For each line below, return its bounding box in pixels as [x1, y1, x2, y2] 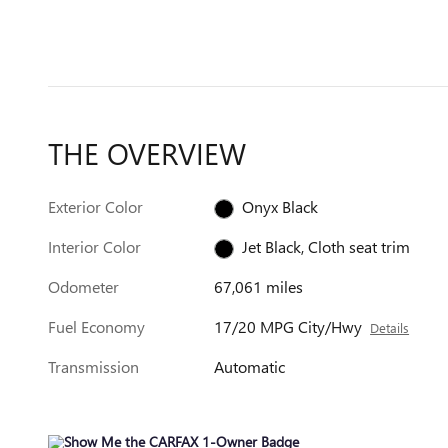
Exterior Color [48, 196, 143, 217]
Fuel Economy [48, 316, 145, 337]
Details [370, 319, 410, 336]
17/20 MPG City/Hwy [214, 316, 363, 337]
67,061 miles [214, 276, 304, 297]
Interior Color [48, 236, 141, 257]
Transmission [48, 356, 139, 377]
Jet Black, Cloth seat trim [242, 236, 411, 257]
